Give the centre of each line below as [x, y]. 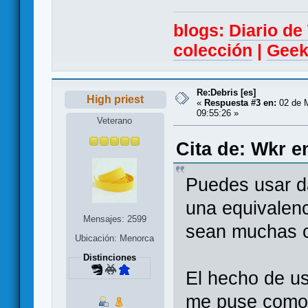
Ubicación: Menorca [115, 239]
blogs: [201, 30]
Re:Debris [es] [226, 92]
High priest [115, 99]
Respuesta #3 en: [240, 102]
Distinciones [109, 258]
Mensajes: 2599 [114, 219]
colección [213, 50]
